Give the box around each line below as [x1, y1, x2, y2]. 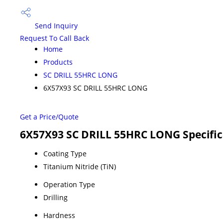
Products [43, 57, 73, 67]
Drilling [43, 192, 68, 202]
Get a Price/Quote [20, 111, 79, 121]
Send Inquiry [33, 21, 78, 31]
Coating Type [43, 148, 87, 158]
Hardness [43, 210, 75, 220]
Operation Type [43, 179, 95, 189]
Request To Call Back [20, 33, 89, 43]
